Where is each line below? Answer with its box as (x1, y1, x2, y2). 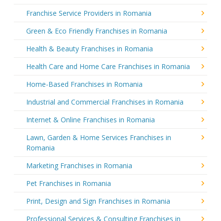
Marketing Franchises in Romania (26, 160, 132, 170)
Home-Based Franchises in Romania (26, 79, 143, 89)
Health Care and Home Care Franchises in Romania (26, 61, 190, 71)
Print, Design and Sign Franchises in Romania (26, 196, 170, 206)
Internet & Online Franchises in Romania (26, 114, 155, 124)
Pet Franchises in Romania (26, 178, 111, 188)
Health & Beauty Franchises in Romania (26, 43, 153, 53)
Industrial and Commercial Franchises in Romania (26, 97, 184, 107)
